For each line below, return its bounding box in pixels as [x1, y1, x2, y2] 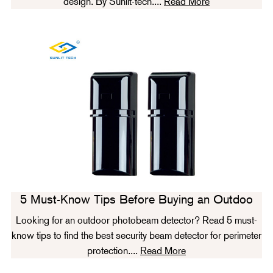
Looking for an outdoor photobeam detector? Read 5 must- [16, 214, 257, 227]
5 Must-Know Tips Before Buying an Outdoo [20, 192, 253, 207]
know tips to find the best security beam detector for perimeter [12, 230, 261, 242]
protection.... [87, 245, 140, 257]
